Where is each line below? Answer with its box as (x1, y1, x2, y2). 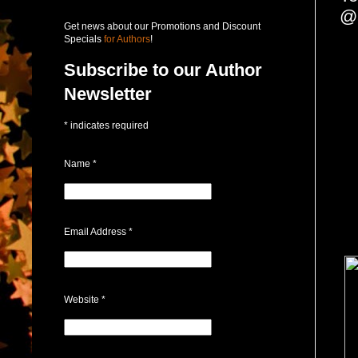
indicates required (68, 119, 149, 131)
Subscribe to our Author (64, 59, 262, 80)
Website (64, 293, 101, 305)
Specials (64, 33, 101, 45)
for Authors (101, 33, 150, 45)
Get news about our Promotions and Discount (64, 20, 261, 32)
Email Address (64, 225, 129, 237)
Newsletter (64, 83, 152, 104)
